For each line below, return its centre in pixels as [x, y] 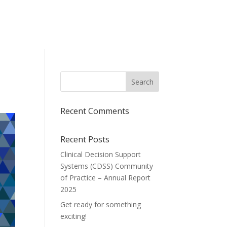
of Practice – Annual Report [106, 178]
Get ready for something [101, 205]
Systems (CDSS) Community [107, 166]
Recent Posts [85, 140]
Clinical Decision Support [101, 155]
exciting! [74, 216]
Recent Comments [95, 111]
